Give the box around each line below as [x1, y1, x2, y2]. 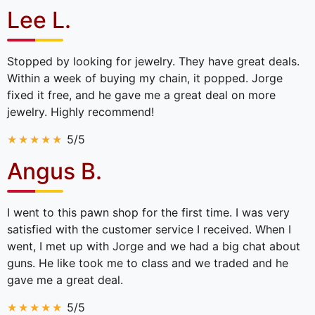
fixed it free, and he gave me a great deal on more [7, 87, 276, 102]
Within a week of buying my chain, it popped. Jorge [7, 70, 283, 85]
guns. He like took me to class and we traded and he [7, 255, 288, 270]
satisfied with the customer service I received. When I [7, 221, 291, 236]
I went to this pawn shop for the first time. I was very [7, 205, 290, 219]
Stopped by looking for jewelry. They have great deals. [7, 53, 300, 68]
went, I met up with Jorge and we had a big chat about [7, 238, 300, 253]
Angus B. [7, 157, 102, 185]
